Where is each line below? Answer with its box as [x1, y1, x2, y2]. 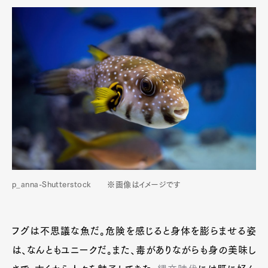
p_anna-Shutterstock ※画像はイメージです [12, 181, 181, 189]
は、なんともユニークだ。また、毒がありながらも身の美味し [12, 245, 256, 255]
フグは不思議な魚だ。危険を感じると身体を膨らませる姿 [12, 226, 256, 236]
